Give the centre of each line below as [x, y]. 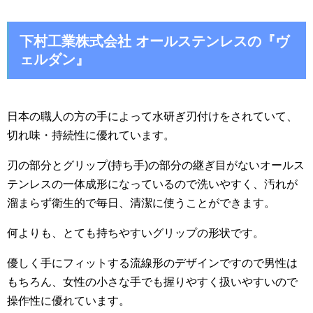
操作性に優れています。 [68, 301]
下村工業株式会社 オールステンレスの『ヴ [154, 41]
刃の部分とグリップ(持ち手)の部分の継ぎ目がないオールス [156, 165]
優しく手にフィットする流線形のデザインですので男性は [152, 263]
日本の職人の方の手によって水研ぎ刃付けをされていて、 [152, 116]
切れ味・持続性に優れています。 [91, 135]
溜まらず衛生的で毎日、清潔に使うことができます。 [141, 203]
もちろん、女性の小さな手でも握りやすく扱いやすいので [152, 282]
